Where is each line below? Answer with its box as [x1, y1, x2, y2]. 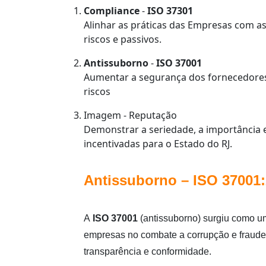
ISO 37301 [147, 4, 193, 18]
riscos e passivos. [84, 33, 161, 46]
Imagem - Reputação [84, 109, 177, 122]
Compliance [84, 4, 140, 18]
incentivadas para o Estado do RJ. [84, 137, 232, 151]
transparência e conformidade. [84, 246, 211, 257]
